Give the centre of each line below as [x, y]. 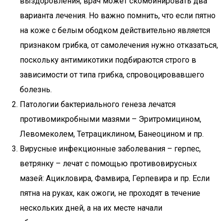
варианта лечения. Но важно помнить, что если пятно [118, 16]
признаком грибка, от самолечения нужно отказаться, [119, 45]
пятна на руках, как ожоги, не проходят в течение [110, 193]
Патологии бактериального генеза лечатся [98, 104]
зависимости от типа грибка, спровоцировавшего [112, 75]
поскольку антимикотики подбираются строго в [108, 60]
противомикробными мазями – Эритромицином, [110, 119]
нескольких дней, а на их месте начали [91, 208]
